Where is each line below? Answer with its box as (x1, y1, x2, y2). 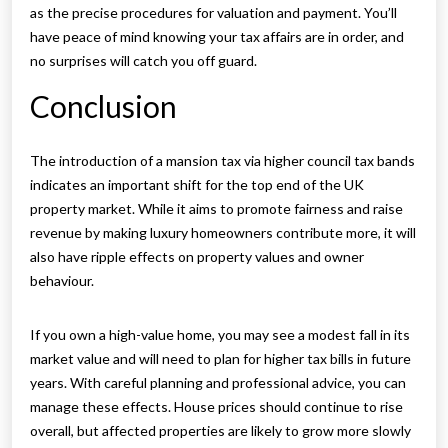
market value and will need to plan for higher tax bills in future (30, 350, 411, 368)
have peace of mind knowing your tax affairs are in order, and (30, 28, 404, 46)
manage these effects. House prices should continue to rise (30, 398, 403, 416)
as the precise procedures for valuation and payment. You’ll (30, 4, 397, 22)
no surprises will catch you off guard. (30, 52, 257, 70)
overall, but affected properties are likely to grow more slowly (30, 422, 411, 440)
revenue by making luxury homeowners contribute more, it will (30, 224, 416, 242)
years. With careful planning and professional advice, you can (30, 374, 406, 392)
